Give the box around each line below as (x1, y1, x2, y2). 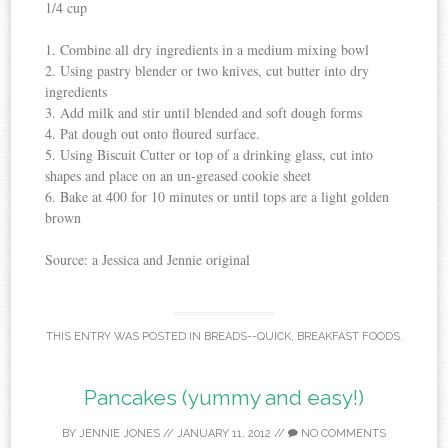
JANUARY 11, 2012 (177, 427, 271, 441)
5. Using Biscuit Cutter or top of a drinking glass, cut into (45, 145, 374, 165)
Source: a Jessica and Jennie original (45, 250, 251, 270)
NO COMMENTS (298, 427, 386, 441)
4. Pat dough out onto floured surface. (45, 124, 261, 144)
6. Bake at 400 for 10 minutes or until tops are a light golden (45, 187, 390, 207)
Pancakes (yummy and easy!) (84, 385, 364, 411)
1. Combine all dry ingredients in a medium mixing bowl (45, 40, 370, 60)
